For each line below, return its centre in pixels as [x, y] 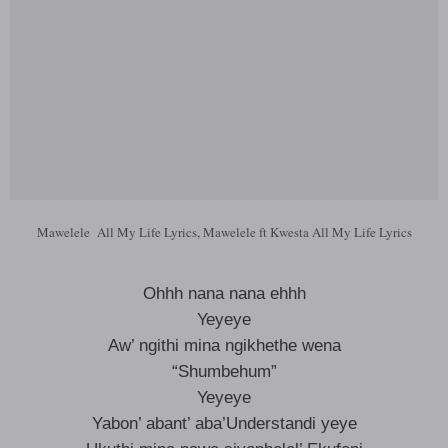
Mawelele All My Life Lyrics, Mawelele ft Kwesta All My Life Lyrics [224, 232]
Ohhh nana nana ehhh [224, 293]
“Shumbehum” [224, 371]
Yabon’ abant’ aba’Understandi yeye [224, 423]
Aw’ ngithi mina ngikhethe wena [224, 345]
